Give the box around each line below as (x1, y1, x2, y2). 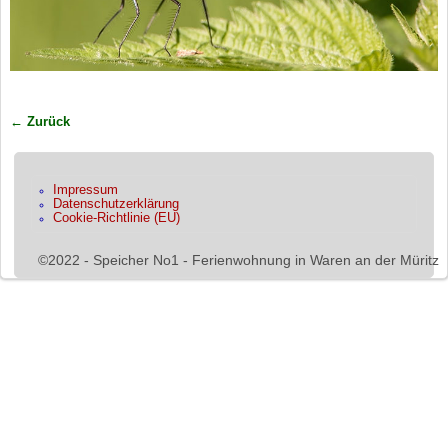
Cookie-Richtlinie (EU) (53, 210, 181, 225)
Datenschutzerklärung (53, 196, 180, 211)
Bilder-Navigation (9, 128, 169, 150)
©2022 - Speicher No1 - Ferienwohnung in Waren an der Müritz (37, 251, 439, 268)
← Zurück (9, 114, 70, 129)
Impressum (53, 182, 119, 197)
